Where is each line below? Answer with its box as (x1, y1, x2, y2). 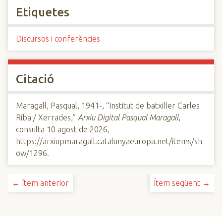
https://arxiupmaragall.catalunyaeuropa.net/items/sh (16, 137, 202, 146)
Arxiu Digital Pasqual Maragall (78, 113, 178, 122)
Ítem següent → (154, 178, 210, 187)
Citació (16, 72, 54, 86)
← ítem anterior (12, 178, 69, 187)
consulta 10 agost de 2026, (16, 125, 110, 134)
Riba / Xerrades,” (16, 113, 78, 122)
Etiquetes (16, 5, 69, 19)
